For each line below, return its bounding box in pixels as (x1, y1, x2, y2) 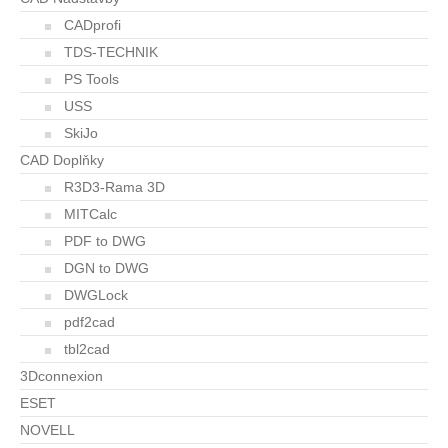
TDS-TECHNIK (64, 44, 158, 60)
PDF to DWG (64, 233, 146, 249)
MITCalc (64, 206, 117, 222)
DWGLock (64, 287, 128, 303)
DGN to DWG (64, 260, 149, 276)
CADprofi (64, 17, 121, 33)
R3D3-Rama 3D (64, 179, 165, 195)
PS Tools (64, 71, 119, 87)
